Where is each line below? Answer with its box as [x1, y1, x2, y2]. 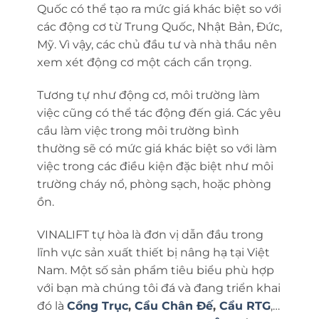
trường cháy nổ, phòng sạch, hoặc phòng [36, 177, 271, 191]
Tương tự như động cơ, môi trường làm [36, 88, 260, 102]
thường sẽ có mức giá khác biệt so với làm [36, 141, 277, 155]
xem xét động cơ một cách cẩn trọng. [36, 56, 251, 69]
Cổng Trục [66, 298, 128, 313]
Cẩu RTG [219, 298, 271, 313]
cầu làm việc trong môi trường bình [36, 123, 239, 137]
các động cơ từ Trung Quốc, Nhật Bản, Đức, [36, 20, 282, 33]
